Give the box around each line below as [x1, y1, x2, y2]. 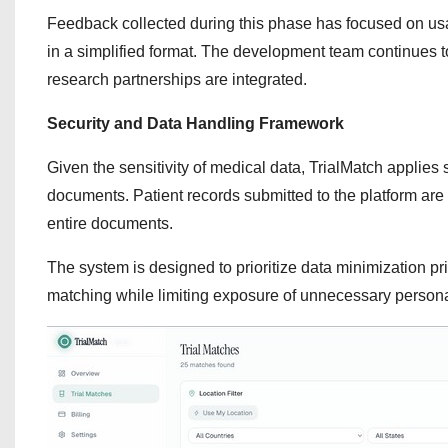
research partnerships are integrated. [47, 71, 307, 88]
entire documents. [47, 215, 173, 232]
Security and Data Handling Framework [47, 115, 344, 132]
